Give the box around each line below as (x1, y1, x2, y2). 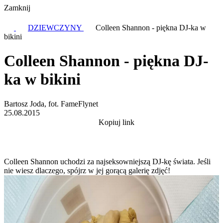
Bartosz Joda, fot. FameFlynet (4, 99, 98, 108)
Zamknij (4, 3, 30, 12)
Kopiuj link (99, 117, 134, 126)
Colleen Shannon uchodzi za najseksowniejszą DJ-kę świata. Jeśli (4, 157, 211, 166)
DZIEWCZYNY (28, 23, 84, 32)
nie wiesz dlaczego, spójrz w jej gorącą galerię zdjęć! (4, 166, 170, 175)
